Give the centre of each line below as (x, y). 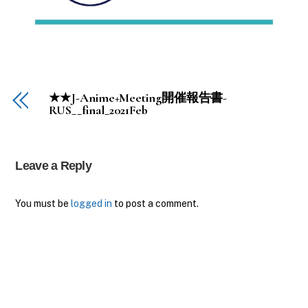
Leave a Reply (54, 166)
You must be (43, 204)
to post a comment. (156, 204)
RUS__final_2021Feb (98, 110)
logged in (92, 204)
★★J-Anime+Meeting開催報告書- (138, 98)
